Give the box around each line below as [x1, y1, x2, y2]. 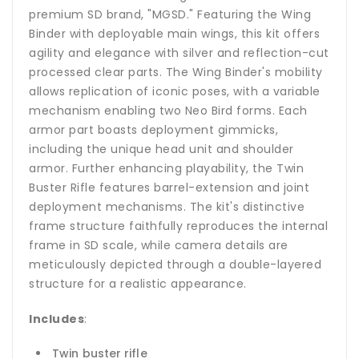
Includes [29, 310, 84, 327]
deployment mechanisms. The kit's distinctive [29, 199, 305, 216]
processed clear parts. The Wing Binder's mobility [29, 64, 323, 81]
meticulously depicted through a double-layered [29, 256, 321, 273]
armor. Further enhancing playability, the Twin [29, 160, 304, 177]
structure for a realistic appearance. [29, 276, 247, 292]
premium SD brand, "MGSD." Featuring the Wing [29, 6, 311, 23]
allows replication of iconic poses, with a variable [29, 83, 321, 100]
